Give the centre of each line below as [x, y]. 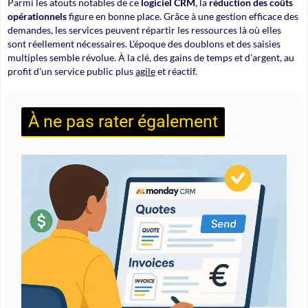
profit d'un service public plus [71, 71]
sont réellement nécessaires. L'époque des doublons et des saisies [144, 43]
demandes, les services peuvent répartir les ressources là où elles [144, 30]
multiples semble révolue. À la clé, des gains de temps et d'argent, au [151, 57]
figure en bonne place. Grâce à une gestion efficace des [183, 16]
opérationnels [37, 16]
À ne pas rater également [123, 121]
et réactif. [176, 71]
